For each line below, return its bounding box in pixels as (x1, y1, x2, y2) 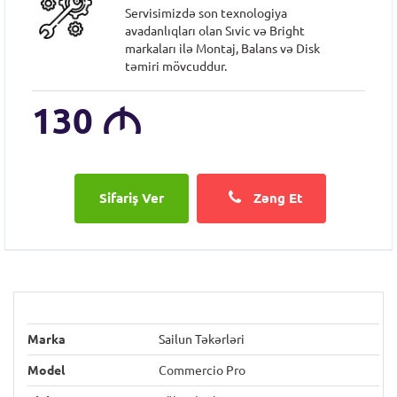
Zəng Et (250, 191, 303, 206)
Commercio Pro (159, 363, 245, 378)
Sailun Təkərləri (159, 332, 245, 346)
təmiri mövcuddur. (125, 59, 228, 74)
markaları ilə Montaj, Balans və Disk (125, 42, 321, 56)
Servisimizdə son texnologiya (125, 6, 288, 20)
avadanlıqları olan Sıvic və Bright (125, 24, 306, 38)
